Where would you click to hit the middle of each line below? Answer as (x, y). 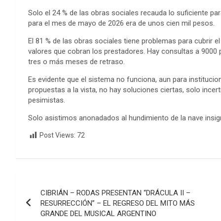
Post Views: (57, 135)
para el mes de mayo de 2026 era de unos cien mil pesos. (121, 23)
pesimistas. (47, 100)
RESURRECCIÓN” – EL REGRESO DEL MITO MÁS (118, 203)
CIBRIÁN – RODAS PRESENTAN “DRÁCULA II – (115, 193)
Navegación (57, 182)
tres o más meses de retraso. (76, 62)
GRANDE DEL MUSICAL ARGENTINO (98, 213)
